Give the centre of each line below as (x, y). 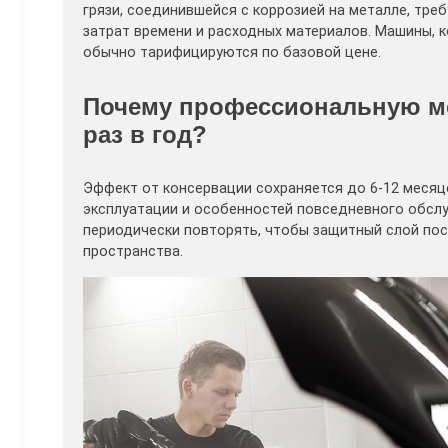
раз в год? (145, 134)
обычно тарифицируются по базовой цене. (232, 52)
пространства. (133, 252)
